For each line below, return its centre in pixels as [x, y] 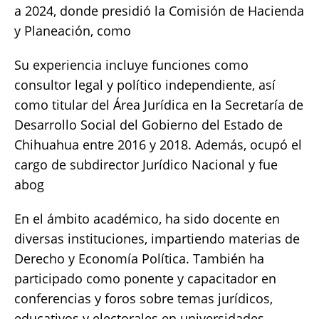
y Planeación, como [73, 31]
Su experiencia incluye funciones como [131, 65]
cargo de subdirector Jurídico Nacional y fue [146, 165]
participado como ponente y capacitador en [145, 279]
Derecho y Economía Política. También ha [139, 259]
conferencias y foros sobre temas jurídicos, [143, 299]
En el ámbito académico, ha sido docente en [147, 219]
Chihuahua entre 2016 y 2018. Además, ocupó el [158, 145]
